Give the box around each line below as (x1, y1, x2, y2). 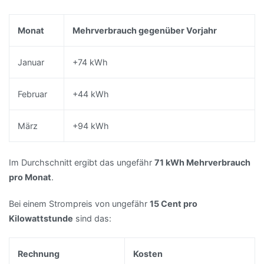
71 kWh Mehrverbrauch (154, 157, 250, 167)
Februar (18, 89, 48, 100)
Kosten (133, 249, 163, 259)
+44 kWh (72, 89, 110, 100)
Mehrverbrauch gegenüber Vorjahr (72, 25, 217, 36)
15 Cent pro (150, 199, 197, 209)
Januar (18, 57, 45, 68)
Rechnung (18, 249, 60, 259)
